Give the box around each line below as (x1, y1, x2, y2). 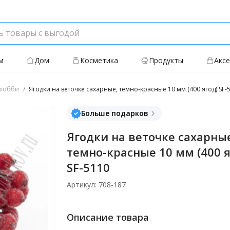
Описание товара (67, 211, 149, 223)
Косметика (80, 55, 118, 65)
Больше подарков (81, 108, 148, 118)
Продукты (149, 55, 183, 65)
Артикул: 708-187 (67, 180, 126, 189)
